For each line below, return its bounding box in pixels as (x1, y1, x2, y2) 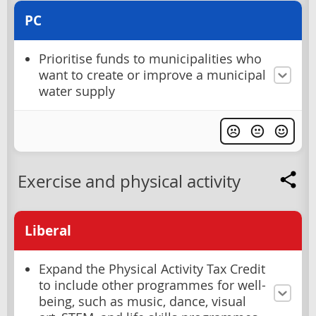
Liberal (25, 221, 71, 240)
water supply (39, 83, 115, 99)
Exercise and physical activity (18, 169, 241, 193)
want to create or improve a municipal (39, 66, 266, 83)
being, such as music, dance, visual (39, 293, 246, 310)
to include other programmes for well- (39, 276, 266, 293)
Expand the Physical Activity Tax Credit (39, 260, 265, 277)
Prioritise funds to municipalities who (39, 50, 262, 67)
